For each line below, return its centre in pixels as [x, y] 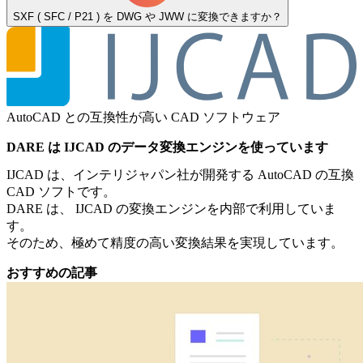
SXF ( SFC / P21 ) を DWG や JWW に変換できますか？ [147, 17]
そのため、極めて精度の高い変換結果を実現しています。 [175, 242]
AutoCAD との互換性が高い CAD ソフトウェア [143, 117]
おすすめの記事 [52, 272]
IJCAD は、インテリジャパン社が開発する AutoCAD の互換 [180, 174]
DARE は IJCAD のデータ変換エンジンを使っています [167, 147]
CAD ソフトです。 [61, 191]
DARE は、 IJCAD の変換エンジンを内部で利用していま [171, 208]
